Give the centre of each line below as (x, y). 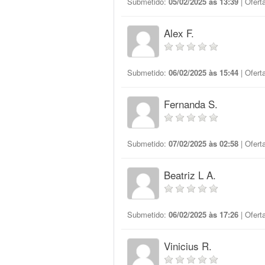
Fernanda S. (191, 104)
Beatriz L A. (190, 175)
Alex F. (179, 33)
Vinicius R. (188, 246)
